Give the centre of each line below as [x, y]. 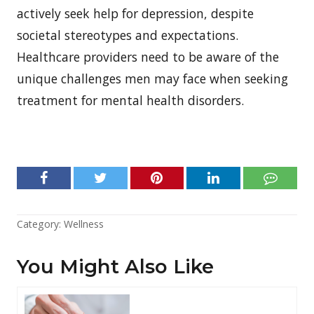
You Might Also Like [115, 266]
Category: [40, 224]
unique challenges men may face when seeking [152, 78]
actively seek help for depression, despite [135, 13]
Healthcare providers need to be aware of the [148, 56]
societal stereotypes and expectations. [128, 35]
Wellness [84, 224]
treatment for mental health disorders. [130, 100]
